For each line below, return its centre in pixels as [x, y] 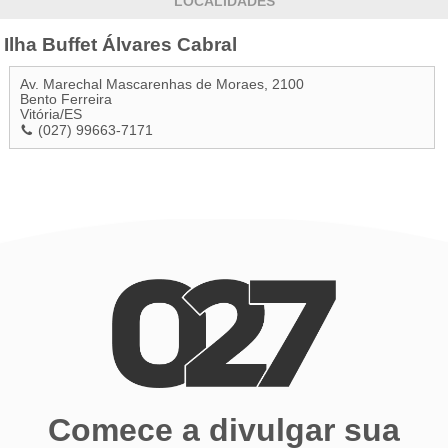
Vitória [39, 115]
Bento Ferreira [65, 100]
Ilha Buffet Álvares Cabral [121, 45]
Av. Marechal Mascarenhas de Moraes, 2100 [161, 85]
